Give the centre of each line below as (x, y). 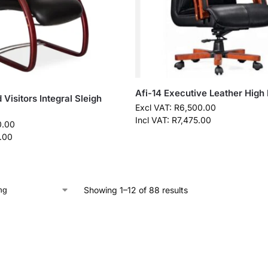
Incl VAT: (153, 120)
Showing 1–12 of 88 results (135, 190)
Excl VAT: (154, 107)
